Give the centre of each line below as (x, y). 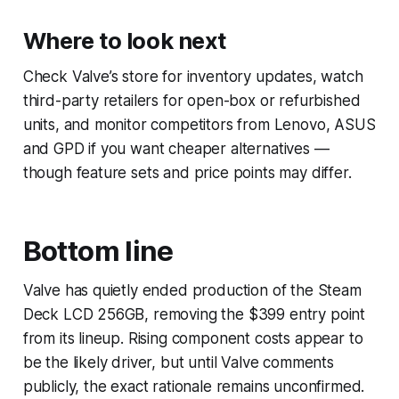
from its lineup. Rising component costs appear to (193, 338)
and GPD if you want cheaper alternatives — (176, 148)
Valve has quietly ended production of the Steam (192, 290)
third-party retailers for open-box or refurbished (191, 100)
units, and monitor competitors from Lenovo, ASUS (199, 124)
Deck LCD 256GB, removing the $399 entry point (194, 314)
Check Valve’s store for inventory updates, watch (193, 76)
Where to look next (124, 40)
